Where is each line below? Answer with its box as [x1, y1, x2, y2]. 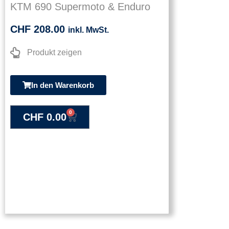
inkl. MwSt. [68, 26, 109, 35]
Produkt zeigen [27, 48, 82, 57]
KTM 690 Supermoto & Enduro [10, 1, 150, 13]
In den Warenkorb [31, 81, 94, 90]
